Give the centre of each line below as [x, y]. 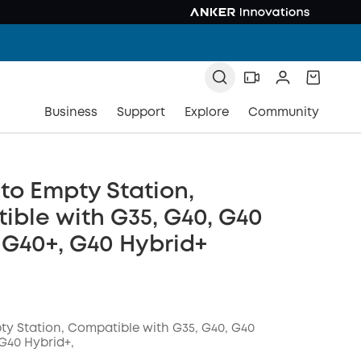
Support [141, 113]
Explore [207, 113]
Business [71, 113]
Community [284, 113]
